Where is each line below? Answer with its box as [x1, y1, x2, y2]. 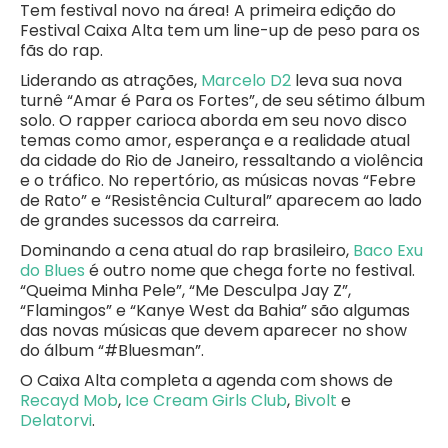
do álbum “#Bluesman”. [20, 339, 204, 362]
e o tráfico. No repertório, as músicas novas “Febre [20, 169, 416, 192]
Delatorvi [20, 409, 92, 432]
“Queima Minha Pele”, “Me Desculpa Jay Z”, [20, 279, 351, 302]
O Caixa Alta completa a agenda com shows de [20, 369, 393, 392]
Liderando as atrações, [20, 69, 201, 92]
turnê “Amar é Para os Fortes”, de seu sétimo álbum [20, 89, 425, 112]
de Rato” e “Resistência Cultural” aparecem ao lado [20, 189, 422, 212]
